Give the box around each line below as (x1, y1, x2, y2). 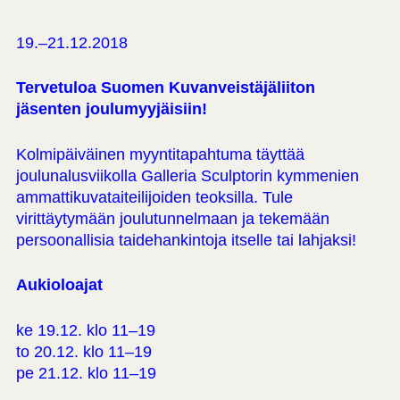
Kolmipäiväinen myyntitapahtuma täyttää (15, 145, 304, 163)
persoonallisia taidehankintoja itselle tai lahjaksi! (15, 230, 356, 249)
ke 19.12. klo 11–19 (15, 321, 155, 339)
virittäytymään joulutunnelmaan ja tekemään (15, 209, 329, 228)
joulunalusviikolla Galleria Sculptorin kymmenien (15, 166, 359, 185)
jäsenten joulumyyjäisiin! (15, 100, 207, 119)
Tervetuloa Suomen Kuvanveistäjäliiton (15, 79, 315, 97)
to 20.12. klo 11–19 (15, 342, 152, 361)
